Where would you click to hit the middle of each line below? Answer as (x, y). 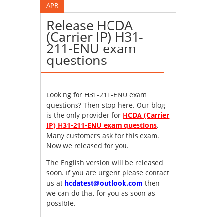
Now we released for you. (88, 146)
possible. (61, 203)
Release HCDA (90, 25)
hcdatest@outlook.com (104, 183)
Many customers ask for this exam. (103, 136)
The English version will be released (105, 163)
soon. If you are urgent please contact (108, 173)
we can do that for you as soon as (101, 193)
